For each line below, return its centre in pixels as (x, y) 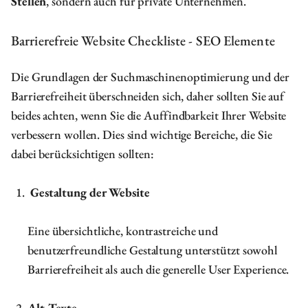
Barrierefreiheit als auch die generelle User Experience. (158, 269)
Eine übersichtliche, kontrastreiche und (123, 231)
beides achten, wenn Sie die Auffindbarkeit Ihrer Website (149, 115)
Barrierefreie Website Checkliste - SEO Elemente (143, 41)
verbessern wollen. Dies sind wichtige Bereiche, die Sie (142, 134)
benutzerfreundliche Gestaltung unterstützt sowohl (153, 250)
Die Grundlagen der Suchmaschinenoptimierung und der (150, 77)
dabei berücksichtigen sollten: (82, 154)
